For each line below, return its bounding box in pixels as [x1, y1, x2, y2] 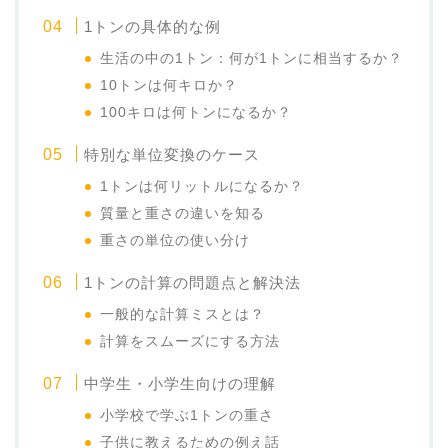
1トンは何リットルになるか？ [100, 179, 305, 195]
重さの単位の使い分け [100, 233, 251, 249]
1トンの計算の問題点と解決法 [84, 274, 302, 292]
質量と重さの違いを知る [100, 206, 266, 222]
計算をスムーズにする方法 [100, 334, 281, 350]
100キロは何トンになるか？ [100, 105, 293, 121]
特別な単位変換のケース [84, 146, 261, 164]
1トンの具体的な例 [84, 18, 222, 36]
